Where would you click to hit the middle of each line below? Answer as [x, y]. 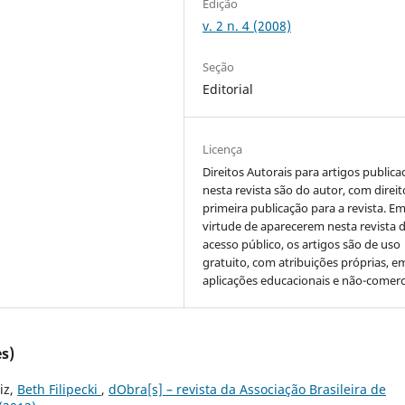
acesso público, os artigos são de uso [302, 245]
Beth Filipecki [59, 390]
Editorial [228, 89]
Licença [223, 150]
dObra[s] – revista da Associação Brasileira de [247, 390]
